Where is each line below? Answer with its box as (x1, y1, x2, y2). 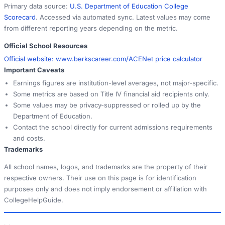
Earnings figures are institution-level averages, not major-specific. (13, 78, 218, 87)
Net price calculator (142, 54, 202, 63)
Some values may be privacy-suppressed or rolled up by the (13, 100, 201, 109)
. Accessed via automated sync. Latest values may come (36, 13, 210, 21)
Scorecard (4, 13, 36, 21)
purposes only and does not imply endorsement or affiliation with (4, 184, 207, 193)
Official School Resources (4, 41, 87, 50)
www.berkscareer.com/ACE (56, 54, 142, 63)
